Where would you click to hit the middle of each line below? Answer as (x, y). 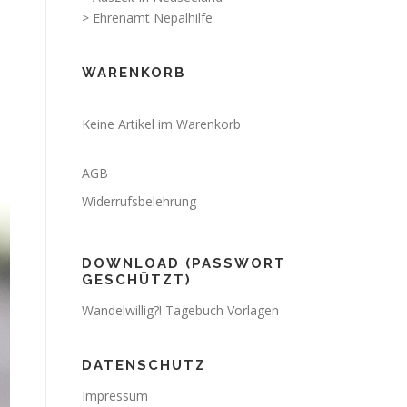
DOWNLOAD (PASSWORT (184, 263)
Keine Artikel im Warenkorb (161, 124)
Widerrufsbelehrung (139, 201)
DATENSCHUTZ (144, 365)
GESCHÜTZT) (137, 280)
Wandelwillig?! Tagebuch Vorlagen (180, 310)
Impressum (115, 396)
